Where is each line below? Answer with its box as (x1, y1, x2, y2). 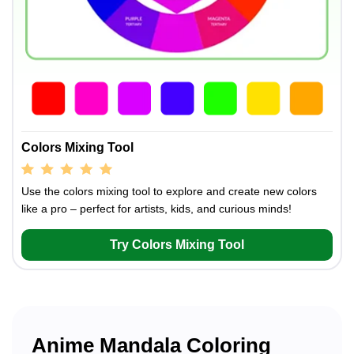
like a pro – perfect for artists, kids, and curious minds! (21, 202, 292, 216)
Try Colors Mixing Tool (110, 238, 244, 252)
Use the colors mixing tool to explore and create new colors (21, 185, 317, 198)
